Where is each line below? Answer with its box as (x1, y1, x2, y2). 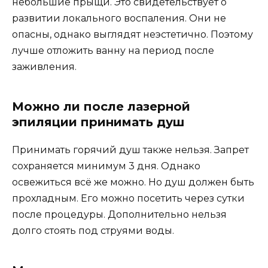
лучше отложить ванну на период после (12, 45, 214, 57)
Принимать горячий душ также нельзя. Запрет (12, 144, 249, 156)
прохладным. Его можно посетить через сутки (12, 193, 245, 205)
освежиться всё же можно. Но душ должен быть (12, 176, 254, 188)
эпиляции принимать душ (12, 115, 184, 130)
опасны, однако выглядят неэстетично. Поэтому (12, 29, 253, 41)
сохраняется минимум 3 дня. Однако (12, 160, 200, 172)
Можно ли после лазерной (12, 99, 190, 114)
